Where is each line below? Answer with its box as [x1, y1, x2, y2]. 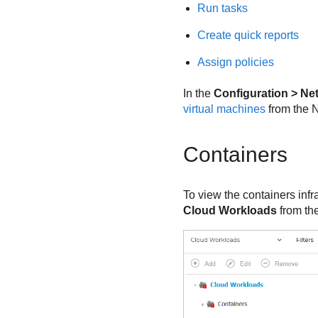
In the [182, 87, 214, 100]
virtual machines [182, 103, 265, 116]
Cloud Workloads [182, 204, 277, 217]
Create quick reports [197, 28, 299, 41]
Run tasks [197, 1, 248, 14]
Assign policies [197, 55, 274, 68]
